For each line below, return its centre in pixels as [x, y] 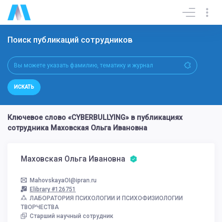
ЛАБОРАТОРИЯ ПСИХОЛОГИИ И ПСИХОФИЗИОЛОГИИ [106, 198]
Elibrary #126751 [53, 189]
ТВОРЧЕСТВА [40, 207]
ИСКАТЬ [24, 87]
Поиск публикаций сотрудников [71, 40]
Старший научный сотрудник [72, 216]
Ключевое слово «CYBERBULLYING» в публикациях [95, 118]
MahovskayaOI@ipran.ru [63, 180]
